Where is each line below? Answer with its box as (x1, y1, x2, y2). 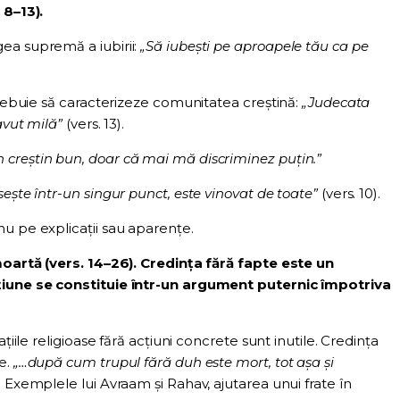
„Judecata (302, 94, 371, 112)
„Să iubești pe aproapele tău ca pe (140, 37, 369, 55)
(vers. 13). (62, 115, 125, 133)
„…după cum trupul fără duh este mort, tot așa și (12, 354, 334, 371)
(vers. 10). (317, 185, 380, 203)
